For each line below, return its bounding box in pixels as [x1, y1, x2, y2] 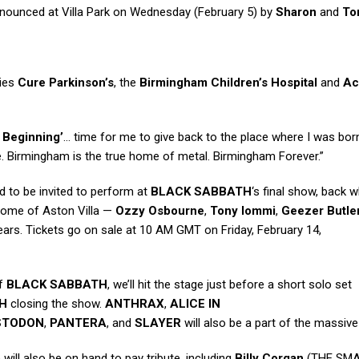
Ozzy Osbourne [115, 204, 204, 219]
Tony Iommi [210, 204, 276, 219]
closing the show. [7, 296, 105, 312]
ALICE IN [170, 296, 220, 312]
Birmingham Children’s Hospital [139, 75, 317, 91]
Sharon [276, 5, 317, 20]
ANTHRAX [105, 296, 164, 312]
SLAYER [135, 316, 181, 331]
